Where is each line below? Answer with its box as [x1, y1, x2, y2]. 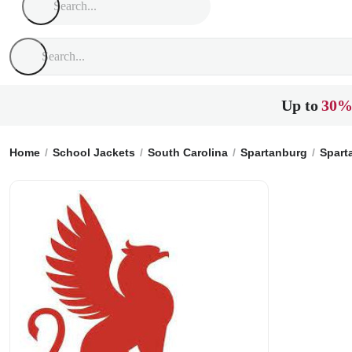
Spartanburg [240, 146, 307, 159]
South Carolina [148, 146, 228, 159]
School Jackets [53, 146, 135, 159]
